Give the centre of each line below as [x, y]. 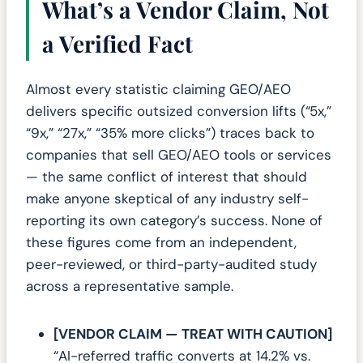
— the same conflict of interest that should [167, 177]
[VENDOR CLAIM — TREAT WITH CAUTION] [194, 334]
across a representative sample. [130, 286]
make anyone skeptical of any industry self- [167, 199]
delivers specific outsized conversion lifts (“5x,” [179, 111]
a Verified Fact [117, 43]
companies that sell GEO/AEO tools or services [179, 155]
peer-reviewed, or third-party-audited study [171, 265]
